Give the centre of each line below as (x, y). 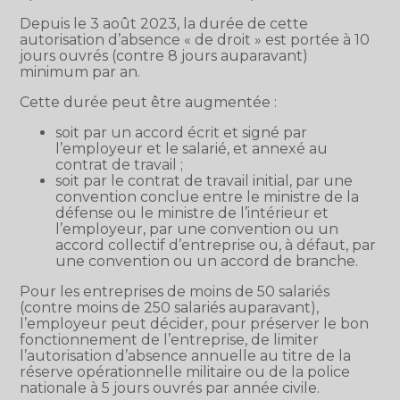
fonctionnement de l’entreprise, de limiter (170, 339)
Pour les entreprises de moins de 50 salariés (175, 291)
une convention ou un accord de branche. (207, 261)
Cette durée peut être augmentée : (149, 102)
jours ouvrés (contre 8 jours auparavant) (164, 55)
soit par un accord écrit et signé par (182, 132)
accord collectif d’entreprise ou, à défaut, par (216, 245)
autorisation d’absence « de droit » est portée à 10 (195, 39)
